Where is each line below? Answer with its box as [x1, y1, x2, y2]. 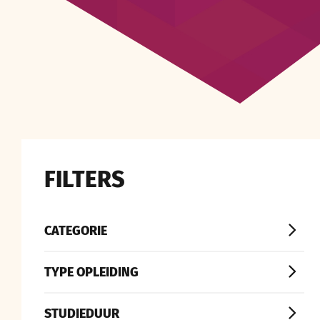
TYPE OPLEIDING [44, 264, 139, 280]
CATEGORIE [44, 222, 107, 239]
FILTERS [44, 166, 125, 193]
